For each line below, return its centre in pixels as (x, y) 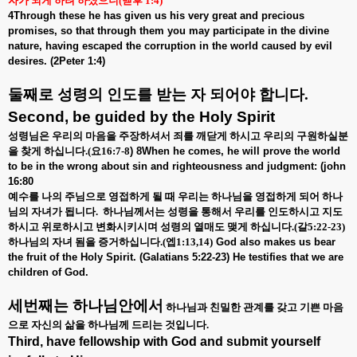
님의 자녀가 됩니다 (52, 212)
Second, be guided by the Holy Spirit (141, 117)
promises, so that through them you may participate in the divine (169, 31)
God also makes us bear (274, 242)
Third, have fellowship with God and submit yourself (164, 341)
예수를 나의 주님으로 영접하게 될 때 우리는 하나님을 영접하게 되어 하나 (175, 196)
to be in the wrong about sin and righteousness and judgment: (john (177, 166)
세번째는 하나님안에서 (86, 306)
